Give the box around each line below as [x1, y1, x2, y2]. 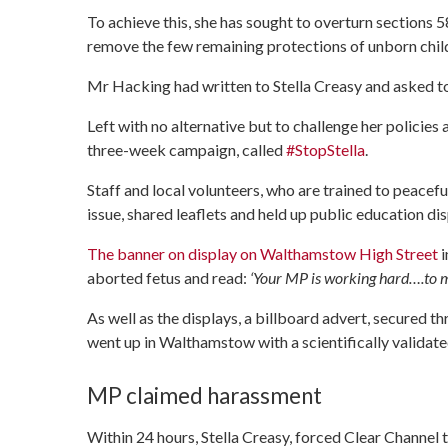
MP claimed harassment [87, 382, 322, 410]
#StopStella [286, 140, 365, 160]
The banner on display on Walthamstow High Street [87, 244, 438, 264]
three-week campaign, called [87, 140, 283, 160]
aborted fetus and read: [87, 268, 250, 288]
